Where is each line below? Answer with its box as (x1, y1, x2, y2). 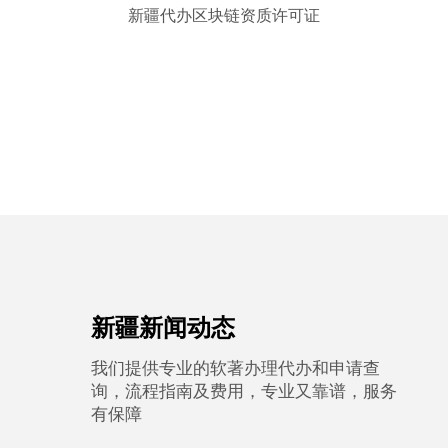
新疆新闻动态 (91, 315, 236, 341)
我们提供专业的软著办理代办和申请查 (91, 359, 381, 378)
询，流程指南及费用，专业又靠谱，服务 (91, 382, 398, 401)
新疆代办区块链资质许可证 (128, 7, 321, 24)
